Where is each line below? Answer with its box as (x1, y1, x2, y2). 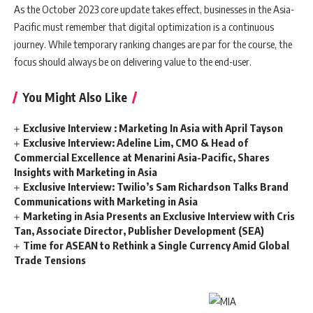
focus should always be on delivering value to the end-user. (14, 54, 252, 68)
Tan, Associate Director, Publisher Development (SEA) (14, 224, 264, 237)
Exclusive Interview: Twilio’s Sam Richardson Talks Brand (23, 180, 289, 193)
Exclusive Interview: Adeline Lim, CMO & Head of (23, 136, 249, 149)
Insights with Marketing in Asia (14, 165, 157, 178)
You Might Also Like (22, 89, 127, 105)
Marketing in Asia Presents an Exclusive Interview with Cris (23, 209, 296, 222)
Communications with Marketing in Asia (14, 194, 198, 208)
